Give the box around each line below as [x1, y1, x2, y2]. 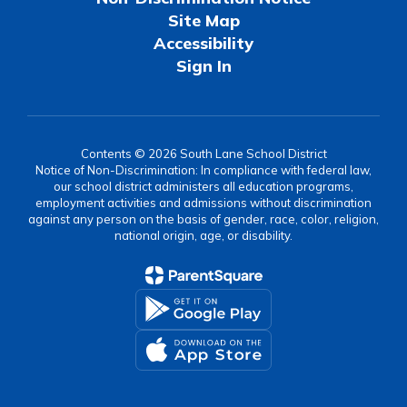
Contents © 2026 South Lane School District [80, 145, 327, 161]
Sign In [175, 55, 232, 76]
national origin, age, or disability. [114, 227, 293, 243]
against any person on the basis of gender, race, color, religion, [28, 211, 379, 226]
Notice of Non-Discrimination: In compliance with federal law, [35, 162, 372, 177]
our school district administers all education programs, [54, 178, 353, 194]
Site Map [167, 9, 240, 31]
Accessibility [154, 32, 253, 54]
